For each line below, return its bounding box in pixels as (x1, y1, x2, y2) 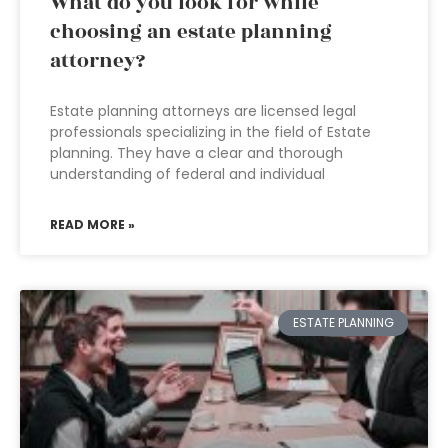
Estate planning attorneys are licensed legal (50, 101, 356, 121)
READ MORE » (50, 216, 135, 233)
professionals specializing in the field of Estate (50, 122, 371, 142)
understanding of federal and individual (50, 164, 325, 184)
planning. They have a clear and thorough (50, 143, 343, 163)
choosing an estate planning (50, 17, 332, 47)
